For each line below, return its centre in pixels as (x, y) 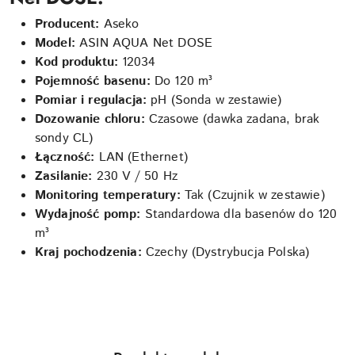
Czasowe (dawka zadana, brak (232, 119)
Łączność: (65, 157)
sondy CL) (64, 138)
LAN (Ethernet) (141, 157)
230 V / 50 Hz (135, 176)
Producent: (67, 24)
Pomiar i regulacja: (91, 100)
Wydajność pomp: (88, 214)
